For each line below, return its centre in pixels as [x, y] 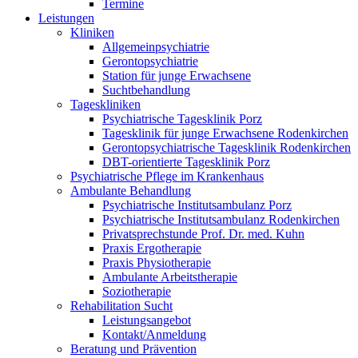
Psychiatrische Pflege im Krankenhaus [167, 176]
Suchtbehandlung [146, 90]
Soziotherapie [137, 291]
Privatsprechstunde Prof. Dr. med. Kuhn [203, 234]
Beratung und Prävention [133, 349]
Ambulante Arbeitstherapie [170, 277]
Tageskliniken [105, 104]
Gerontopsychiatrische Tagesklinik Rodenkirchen [227, 147]
